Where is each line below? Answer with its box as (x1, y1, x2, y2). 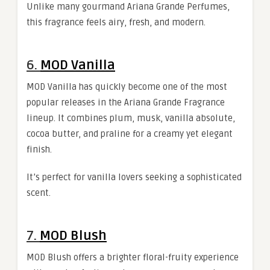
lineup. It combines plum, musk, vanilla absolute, (27, 113, 235, 124)
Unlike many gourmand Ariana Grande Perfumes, (27, 1, 230, 12)
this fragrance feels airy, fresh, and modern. (27, 17, 206, 28)
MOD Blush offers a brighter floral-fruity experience (27, 252, 239, 263)
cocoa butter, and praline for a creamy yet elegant (27, 128, 233, 139)
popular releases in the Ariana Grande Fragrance (27, 97, 225, 108)
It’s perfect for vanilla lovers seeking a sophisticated (27, 172, 242, 183)
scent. (27, 187, 51, 198)
